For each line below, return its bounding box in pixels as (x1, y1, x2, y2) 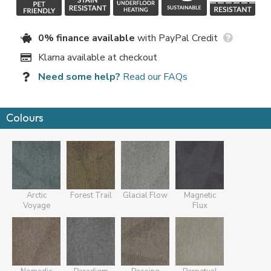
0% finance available (38, 31, 135, 45)
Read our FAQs (120, 70, 188, 83)
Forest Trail (70, 189, 112, 201)
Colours (6, 110, 44, 125)
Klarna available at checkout (38, 50, 157, 64)
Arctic (26, 189, 47, 201)
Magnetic (183, 189, 216, 201)
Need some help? (38, 70, 120, 83)
